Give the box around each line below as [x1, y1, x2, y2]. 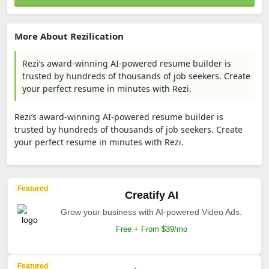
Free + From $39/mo [115, 225, 187, 234]
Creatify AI [124, 189, 178, 201]
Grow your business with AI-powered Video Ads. [61, 207, 242, 217]
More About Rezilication [14, 30, 124, 42]
